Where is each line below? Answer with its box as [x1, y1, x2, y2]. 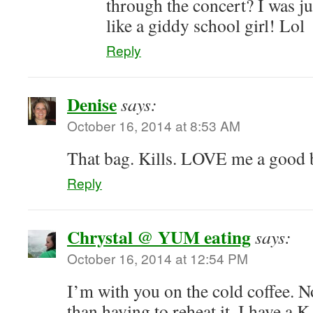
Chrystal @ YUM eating [67, 224, 251, 250]
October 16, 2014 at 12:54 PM [67, 249, 248, 268]
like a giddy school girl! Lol [106, 13, 305, 37]
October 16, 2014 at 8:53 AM [67, 116, 240, 135]
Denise [67, 91, 117, 117]
